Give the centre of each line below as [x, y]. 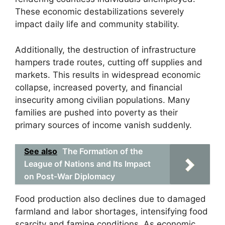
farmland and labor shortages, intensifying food [111, 211]
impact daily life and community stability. [97, 24]
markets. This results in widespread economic [108, 75]
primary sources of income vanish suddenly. [103, 125]
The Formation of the [102, 151]
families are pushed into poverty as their [96, 112]
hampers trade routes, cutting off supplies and [109, 62]
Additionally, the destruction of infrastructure [105, 49]
